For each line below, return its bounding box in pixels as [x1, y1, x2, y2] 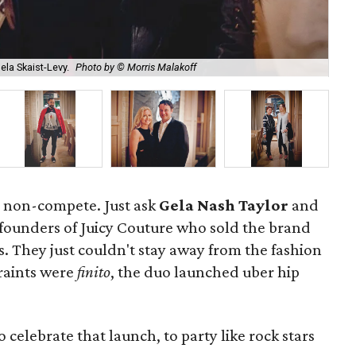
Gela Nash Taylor [159, 195, 292, 215]
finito [77, 262, 111, 281]
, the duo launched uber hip [110, 262, 300, 281]
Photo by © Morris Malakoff [75, 61, 197, 74]
